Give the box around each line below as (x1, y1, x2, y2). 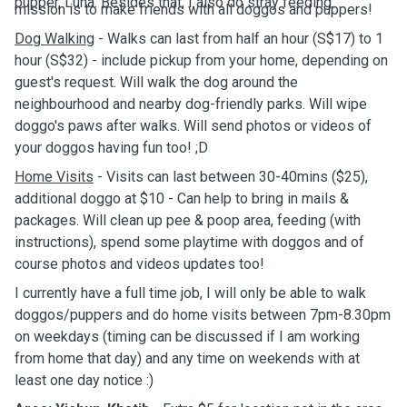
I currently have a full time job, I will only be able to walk (15, 284, 366, 302)
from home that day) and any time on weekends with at (15, 350, 360, 367)
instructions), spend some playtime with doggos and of (15, 233, 364, 251)
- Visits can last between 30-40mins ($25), (94, 168, 368, 185)
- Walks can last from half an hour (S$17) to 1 (94, 30, 383, 47)
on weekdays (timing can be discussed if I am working (15, 328, 360, 345)
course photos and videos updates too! (15, 255, 264, 273)
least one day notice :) (15, 372, 154, 389)
